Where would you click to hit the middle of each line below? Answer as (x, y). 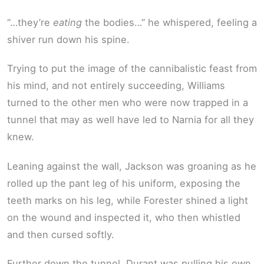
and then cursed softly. (61, 234)
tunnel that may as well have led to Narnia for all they (131, 120)
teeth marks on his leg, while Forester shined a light (128, 200)
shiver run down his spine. (68, 39)
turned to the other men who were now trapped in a (128, 103)
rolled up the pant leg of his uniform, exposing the (124, 183)
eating (67, 22)
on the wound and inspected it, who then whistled (124, 217)
